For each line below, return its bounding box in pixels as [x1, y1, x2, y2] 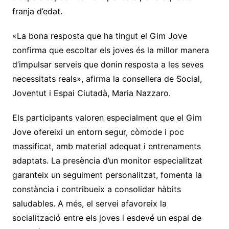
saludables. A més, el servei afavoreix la [12, 198, 167, 209]
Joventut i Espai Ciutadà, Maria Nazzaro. [12, 87, 171, 98]
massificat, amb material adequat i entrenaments [12, 141, 201, 151]
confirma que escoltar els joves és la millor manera [12, 44, 209, 55]
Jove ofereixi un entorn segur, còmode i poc [12, 126, 184, 137]
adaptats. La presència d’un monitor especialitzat [12, 155, 202, 166]
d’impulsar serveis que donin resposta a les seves [12, 59, 203, 70]
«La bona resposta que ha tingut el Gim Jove [12, 30, 187, 41]
